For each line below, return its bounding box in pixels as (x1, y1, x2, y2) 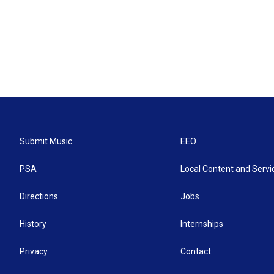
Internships (180, 219, 224, 229)
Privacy (20, 246, 48, 256)
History (20, 219, 46, 229)
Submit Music (20, 136, 72, 146)
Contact (180, 246, 212, 256)
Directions (20, 191, 58, 201)
